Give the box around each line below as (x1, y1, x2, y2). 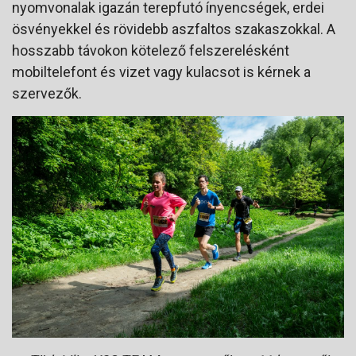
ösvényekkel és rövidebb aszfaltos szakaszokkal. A (12, 21, 335, 38)
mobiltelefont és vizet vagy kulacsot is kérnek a (12, 64, 311, 81)
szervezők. (12, 85, 82, 103)
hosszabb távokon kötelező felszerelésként (12, 42, 289, 60)
